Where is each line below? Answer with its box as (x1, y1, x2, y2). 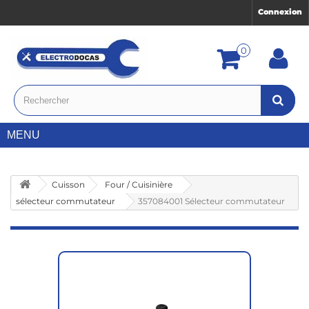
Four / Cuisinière (105, 179, 172, 190)
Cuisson (52, 179, 85, 190)
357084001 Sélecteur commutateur (138, 196, 285, 207)
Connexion (258, 7, 302, 17)
